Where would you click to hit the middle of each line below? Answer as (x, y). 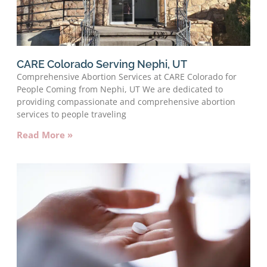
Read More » (45, 134)
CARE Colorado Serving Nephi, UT (102, 64)
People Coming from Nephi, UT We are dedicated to (120, 89)
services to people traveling (72, 114)
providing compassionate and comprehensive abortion (126, 101)
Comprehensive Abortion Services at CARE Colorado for (127, 76)
